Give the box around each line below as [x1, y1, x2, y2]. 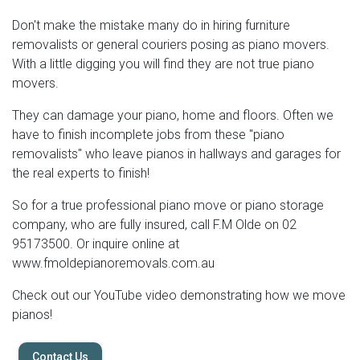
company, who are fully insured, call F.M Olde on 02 [12, 217, 297, 232]
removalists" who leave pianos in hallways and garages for [12, 146, 341, 162]
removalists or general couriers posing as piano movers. [12, 37, 329, 52]
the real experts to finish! [12, 166, 149, 181]
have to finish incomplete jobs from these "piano [12, 127, 284, 142]
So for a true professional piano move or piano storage [12, 198, 324, 213]
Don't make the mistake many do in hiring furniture [12, 18, 290, 33]
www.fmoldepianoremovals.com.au [12, 256, 215, 271]
